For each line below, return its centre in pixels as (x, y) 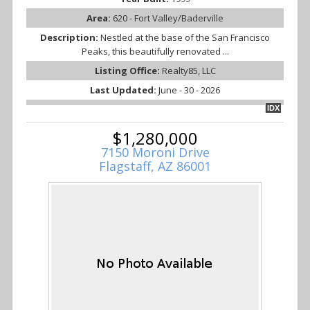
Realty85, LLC (189, 70)
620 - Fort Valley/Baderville (168, 18)
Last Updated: (124, 90)
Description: (70, 37)
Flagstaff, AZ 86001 (155, 166)
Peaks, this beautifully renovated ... (155, 51)
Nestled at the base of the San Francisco (185, 37)
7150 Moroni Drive (155, 152)
